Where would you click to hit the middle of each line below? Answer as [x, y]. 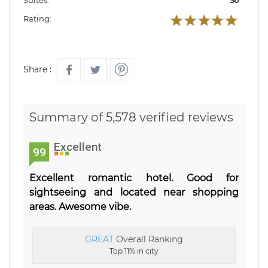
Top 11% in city [134, 251]
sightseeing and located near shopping [134, 192]
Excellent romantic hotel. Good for [134, 178]
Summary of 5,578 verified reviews [131, 117]
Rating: [37, 19]
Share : [37, 69]
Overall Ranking [148, 239]
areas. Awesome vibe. [80, 207]
